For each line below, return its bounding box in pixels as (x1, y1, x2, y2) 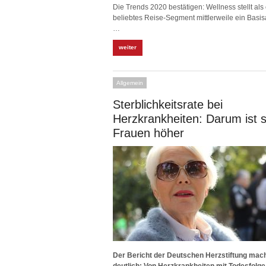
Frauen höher (113, 126, 184, 140)
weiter (119, 44, 137, 50)
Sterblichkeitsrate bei (113, 98, 223, 111)
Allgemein (116, 80, 143, 86)
